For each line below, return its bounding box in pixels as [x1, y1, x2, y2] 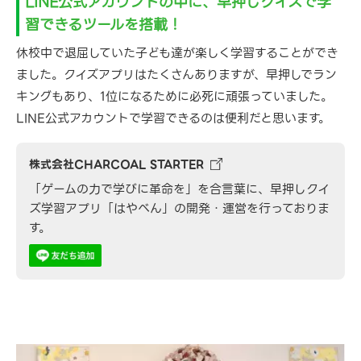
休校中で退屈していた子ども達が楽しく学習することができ [16, 43, 338, 63]
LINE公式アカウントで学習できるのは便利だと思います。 [16, 108, 330, 128]
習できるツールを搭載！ [24, 12, 182, 36]
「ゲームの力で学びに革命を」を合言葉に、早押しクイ [29, 179, 330, 199]
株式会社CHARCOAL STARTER [29, 155, 204, 173]
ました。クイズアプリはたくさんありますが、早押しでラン [16, 64, 337, 85]
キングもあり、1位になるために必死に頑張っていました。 [16, 86, 333, 106]
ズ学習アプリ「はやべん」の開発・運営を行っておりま [29, 198, 330, 218]
